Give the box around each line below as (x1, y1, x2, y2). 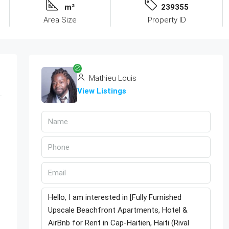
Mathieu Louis (86, 73, 136, 83)
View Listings (77, 86, 126, 96)
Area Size (43, 15, 77, 25)
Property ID (147, 15, 186, 25)
